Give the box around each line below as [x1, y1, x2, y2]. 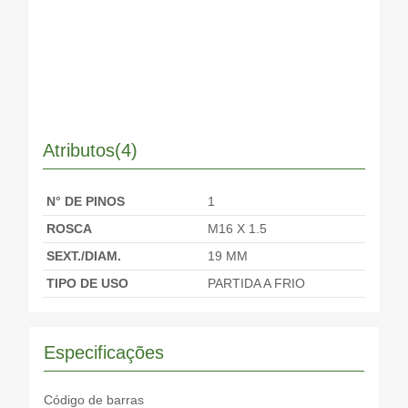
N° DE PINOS [46, 194, 125, 209]
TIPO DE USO [46, 276, 128, 291]
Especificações [44, 342, 164, 362]
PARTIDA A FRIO [208, 276, 305, 291]
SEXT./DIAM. [46, 249, 121, 263]
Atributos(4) [43, 140, 138, 160]
